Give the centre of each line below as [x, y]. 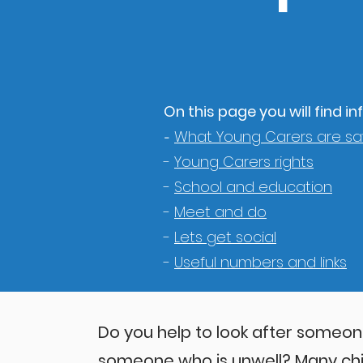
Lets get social [225, 237]
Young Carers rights [244, 162]
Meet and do [220, 212]
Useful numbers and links [261, 262]
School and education [253, 187]
